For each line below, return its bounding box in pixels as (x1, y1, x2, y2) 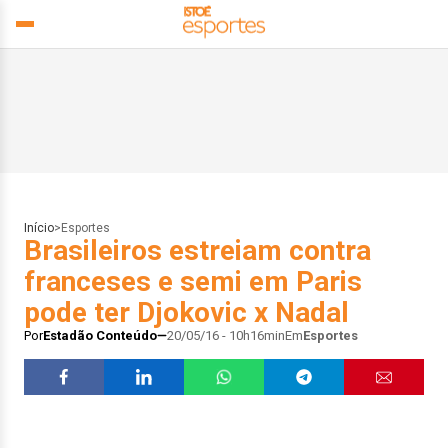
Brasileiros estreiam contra (24, 234, 371, 267)
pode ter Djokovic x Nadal (24, 296, 349, 329)
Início (24, 221, 54, 235)
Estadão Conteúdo (43, 328, 157, 343)
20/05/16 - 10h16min (167, 328, 285, 343)
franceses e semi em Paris (24, 265, 362, 298)
